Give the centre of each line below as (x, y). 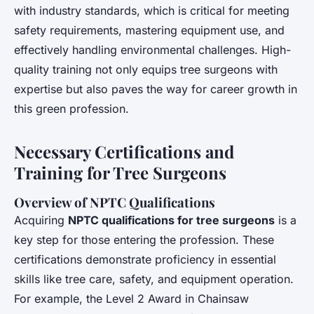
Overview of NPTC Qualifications (115, 203)
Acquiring (41, 220)
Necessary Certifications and (124, 152)
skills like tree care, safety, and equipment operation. (154, 279)
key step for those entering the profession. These (144, 240)
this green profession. (71, 109)
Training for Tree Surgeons (120, 173)
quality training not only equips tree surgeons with (146, 70)
